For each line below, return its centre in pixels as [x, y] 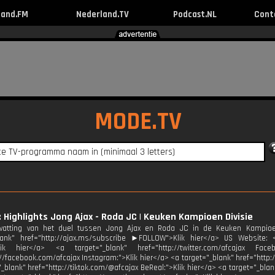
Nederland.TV [102, 14]
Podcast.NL [195, 14]
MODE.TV [138, 122]
